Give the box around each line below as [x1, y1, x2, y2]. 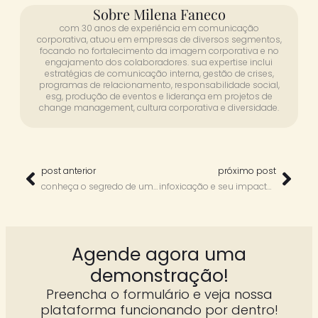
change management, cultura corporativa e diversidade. [39, 101, 279, 114]
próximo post [218, 164, 276, 177]
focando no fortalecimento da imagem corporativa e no [39, 44, 279, 57]
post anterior [41, 164, 96, 177]
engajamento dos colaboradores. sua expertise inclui [45, 55, 273, 68]
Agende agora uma [72, 241, 246, 267]
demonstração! [89, 263, 229, 288]
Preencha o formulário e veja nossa [45, 285, 273, 303]
